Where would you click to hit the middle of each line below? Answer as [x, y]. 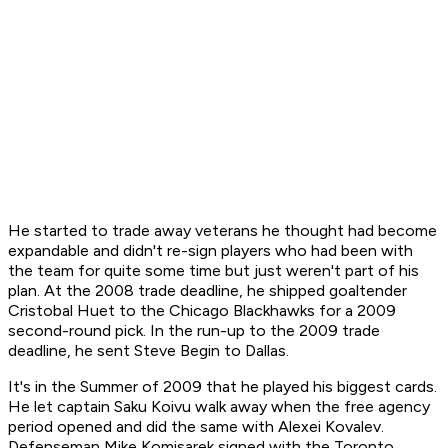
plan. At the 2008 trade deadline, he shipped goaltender [207, 291]
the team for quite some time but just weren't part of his [213, 271]
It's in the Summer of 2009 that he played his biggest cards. [222, 387]
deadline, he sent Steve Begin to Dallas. [150, 351]
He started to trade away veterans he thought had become [222, 231]
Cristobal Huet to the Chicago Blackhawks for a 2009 [202, 311]
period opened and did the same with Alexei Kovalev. [196, 427]
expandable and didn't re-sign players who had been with [210, 251]
